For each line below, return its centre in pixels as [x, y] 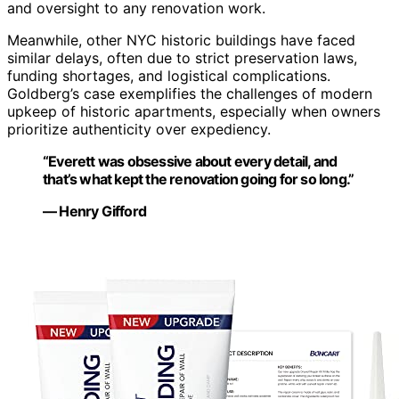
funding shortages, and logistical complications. [169, 76]
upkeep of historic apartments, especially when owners [194, 112]
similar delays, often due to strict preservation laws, [182, 58]
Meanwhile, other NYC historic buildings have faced [181, 41]
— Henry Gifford [94, 212]
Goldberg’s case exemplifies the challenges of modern [190, 94]
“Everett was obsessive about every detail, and [190, 162]
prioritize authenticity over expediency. [139, 130]
